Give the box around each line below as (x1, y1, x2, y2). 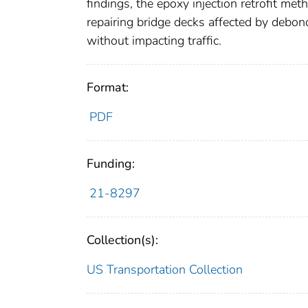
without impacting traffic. (87, 32, 221, 49)
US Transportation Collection (87, 261, 243, 278)
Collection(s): (87, 231, 158, 248)
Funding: (87, 155, 135, 172)
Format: (87, 78, 129, 96)
